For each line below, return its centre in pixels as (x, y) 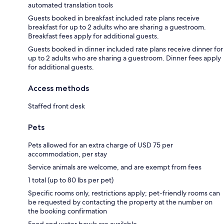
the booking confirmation (67, 211)
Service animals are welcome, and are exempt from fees (115, 167)
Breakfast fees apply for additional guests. (93, 36)
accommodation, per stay (67, 154)
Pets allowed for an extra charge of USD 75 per (100, 145)
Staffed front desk (56, 106)
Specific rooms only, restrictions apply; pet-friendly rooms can (124, 193)
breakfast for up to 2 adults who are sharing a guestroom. (117, 27)
